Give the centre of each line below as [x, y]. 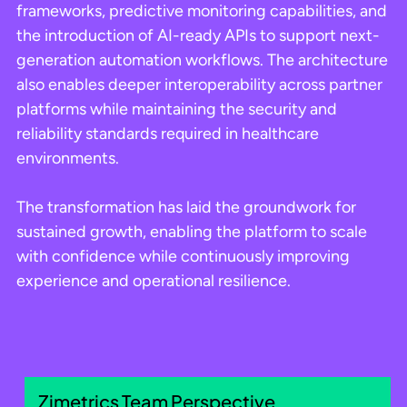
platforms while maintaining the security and [177, 109]
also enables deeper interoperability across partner [199, 84]
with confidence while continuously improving [183, 256]
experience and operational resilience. [154, 280]
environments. [68, 158]
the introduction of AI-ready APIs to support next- [198, 35]
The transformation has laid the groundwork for [186, 207]
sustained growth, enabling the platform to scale [192, 231]
